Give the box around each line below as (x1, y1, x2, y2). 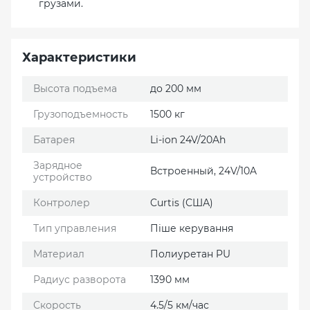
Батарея (33, 133, 75, 146)
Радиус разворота (33, 273, 126, 286)
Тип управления (33, 221, 116, 235)
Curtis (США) (150, 196, 213, 209)
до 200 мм (150, 82, 201, 95)
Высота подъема (33, 82, 117, 95)
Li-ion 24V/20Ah (150, 133, 226, 146)
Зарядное (33, 158, 82, 172)
